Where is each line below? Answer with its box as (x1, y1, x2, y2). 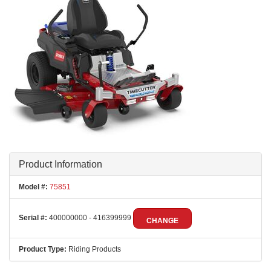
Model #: (19, 183, 48, 191)
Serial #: (19, 214, 47, 223)
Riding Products (67, 245, 121, 253)
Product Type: (19, 245, 67, 253)
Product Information (19, 159, 102, 169)
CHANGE (146, 217, 178, 225)
